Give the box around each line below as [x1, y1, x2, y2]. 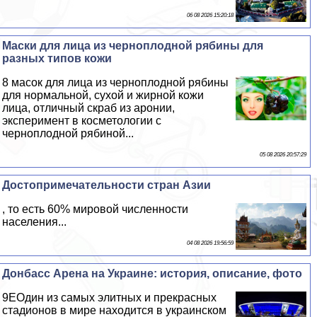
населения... [2, 215, 67, 228]
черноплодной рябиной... [2, 127, 134, 139]
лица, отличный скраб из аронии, [2, 101, 175, 114]
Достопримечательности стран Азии [2, 178, 212, 191]
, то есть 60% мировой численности [2, 202, 189, 215]
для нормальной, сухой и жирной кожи [2, 88, 204, 101]
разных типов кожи [2, 52, 113, 64]
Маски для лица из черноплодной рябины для [2, 39, 264, 52]
